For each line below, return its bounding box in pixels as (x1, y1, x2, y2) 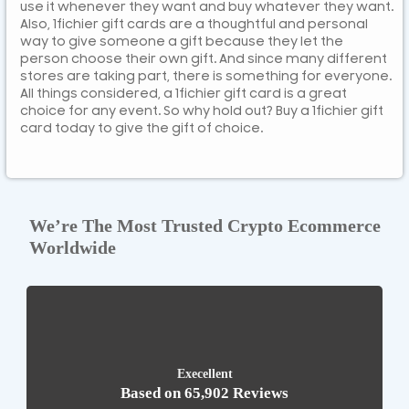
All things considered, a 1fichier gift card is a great (20, 87, 347, 102)
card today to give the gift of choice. (20, 121, 263, 137)
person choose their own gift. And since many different (20, 52, 387, 68)
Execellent (176, 366, 233, 381)
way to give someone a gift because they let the (20, 35, 343, 50)
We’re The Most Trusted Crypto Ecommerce (29, 215, 381, 236)
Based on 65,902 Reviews (121, 383, 288, 402)
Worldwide (29, 237, 116, 258)
